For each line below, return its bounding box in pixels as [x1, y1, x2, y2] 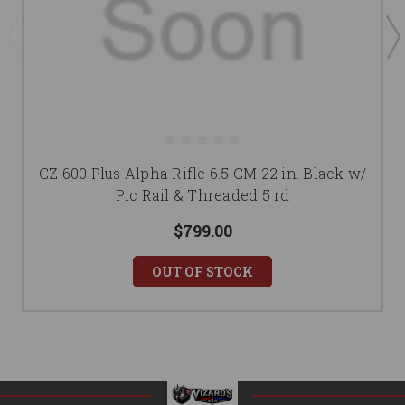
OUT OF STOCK [152, 263, 253, 281]
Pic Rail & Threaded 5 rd [115, 185, 290, 205]
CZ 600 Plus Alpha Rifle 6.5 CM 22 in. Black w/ [38, 164, 367, 184]
